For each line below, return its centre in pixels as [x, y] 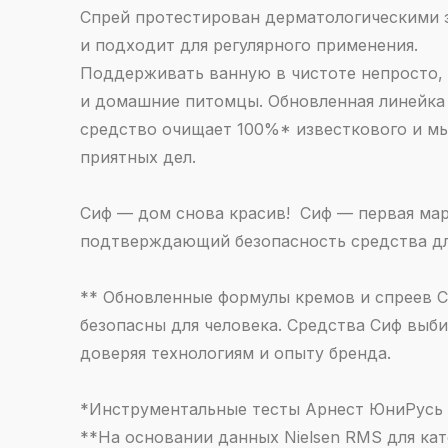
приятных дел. [138, 157]
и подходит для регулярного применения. [249, 45]
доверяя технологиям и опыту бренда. [235, 353]
